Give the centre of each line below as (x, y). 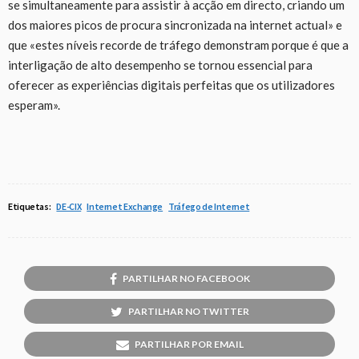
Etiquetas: (30, 206)
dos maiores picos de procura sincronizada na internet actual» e (175, 24)
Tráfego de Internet (209, 206)
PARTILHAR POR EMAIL (189, 344)
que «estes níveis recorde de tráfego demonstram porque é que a (178, 44)
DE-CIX (69, 206)
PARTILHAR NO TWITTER (188, 311)
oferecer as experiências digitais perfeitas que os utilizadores (171, 85)
